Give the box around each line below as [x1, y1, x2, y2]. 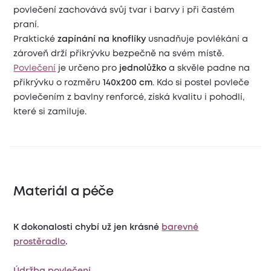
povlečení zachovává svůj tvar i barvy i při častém [13, 6, 235, 14]
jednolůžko [119, 64, 167, 72]
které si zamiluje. [13, 108, 87, 116]
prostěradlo [13, 238, 66, 246]
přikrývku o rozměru [13, 79, 103, 87]
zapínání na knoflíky [57, 35, 146, 43]
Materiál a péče [13, 186, 114, 198]
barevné [162, 224, 199, 232]
